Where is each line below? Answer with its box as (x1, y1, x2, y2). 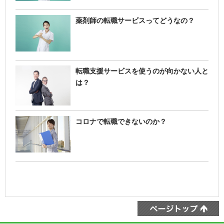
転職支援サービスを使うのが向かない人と (75, 67, 208, 75)
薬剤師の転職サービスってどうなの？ (75, 16, 194, 25)
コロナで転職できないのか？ (75, 117, 166, 126)
